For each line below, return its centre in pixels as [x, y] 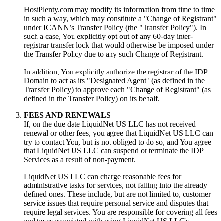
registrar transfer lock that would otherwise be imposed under [119, 45]
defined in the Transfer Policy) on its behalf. [92, 99]
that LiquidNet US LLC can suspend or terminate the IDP [113, 151]
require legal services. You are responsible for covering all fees [120, 212]
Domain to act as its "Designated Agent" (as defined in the [114, 81]
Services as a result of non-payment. [80, 160]
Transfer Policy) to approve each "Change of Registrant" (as [117, 90]
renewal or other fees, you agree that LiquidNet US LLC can [118, 133]
